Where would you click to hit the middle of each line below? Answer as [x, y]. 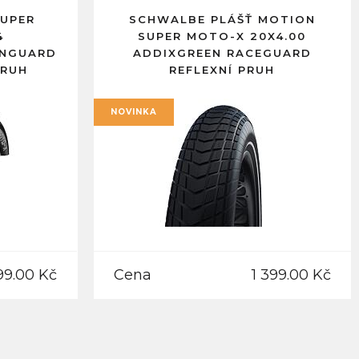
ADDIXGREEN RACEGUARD [222, 53]
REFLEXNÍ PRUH [222, 70]
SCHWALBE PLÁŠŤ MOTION [222, 19]
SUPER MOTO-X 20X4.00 [222, 36]
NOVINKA [133, 112]
